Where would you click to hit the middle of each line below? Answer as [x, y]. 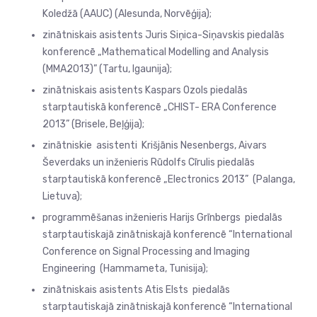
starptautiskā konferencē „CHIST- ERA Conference [160, 108]
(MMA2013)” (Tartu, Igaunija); [107, 69]
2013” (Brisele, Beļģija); [93, 125]
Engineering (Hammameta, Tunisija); [125, 269]
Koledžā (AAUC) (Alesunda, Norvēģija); [127, 14]
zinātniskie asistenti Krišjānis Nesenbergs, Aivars [155, 146]
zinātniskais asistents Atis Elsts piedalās [136, 290]
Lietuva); [62, 197]
